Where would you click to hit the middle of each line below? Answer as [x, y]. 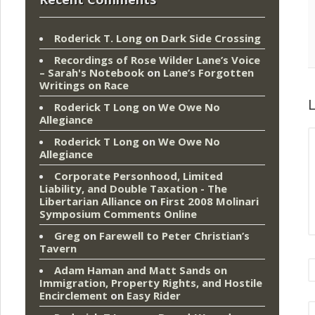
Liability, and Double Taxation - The [133, 189]
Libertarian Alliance [90, 201]
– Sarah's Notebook [92, 73]
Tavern [58, 249]
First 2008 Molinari [210, 201]
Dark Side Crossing [211, 38]
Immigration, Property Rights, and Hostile [151, 283]
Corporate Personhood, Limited [139, 176]
